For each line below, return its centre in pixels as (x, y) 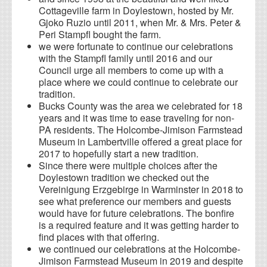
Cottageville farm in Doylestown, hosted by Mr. (136, 11)
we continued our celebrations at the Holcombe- (139, 249)
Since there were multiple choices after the (128, 166)
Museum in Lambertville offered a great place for (140, 142)
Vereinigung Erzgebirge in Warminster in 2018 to (141, 190)
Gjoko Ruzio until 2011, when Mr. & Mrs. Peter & (140, 23)
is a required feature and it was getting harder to (139, 225)
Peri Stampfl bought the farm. (100, 35)
